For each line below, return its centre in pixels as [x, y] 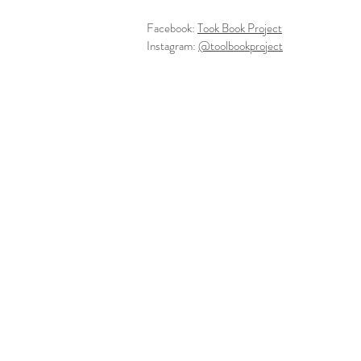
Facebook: [172, 28]
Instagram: [172, 46]
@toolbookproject [241, 46]
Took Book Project [240, 28]
